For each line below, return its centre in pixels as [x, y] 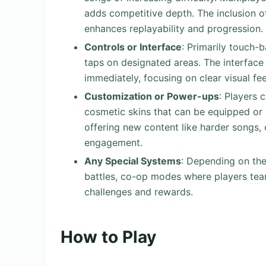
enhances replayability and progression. [174, 29]
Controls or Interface [133, 47]
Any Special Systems [133, 161]
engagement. [113, 142]
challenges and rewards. [139, 191]
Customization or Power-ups [152, 96]
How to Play [108, 237]
